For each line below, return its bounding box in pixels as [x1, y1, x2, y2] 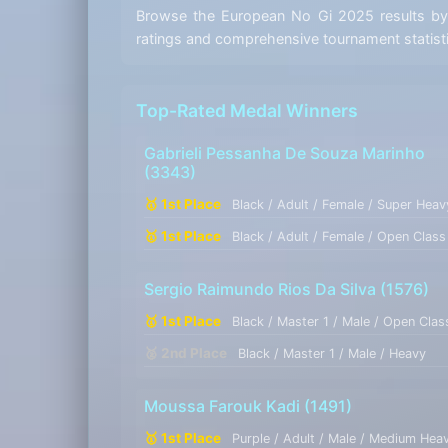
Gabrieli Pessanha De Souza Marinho [144, 142, 425, 163]
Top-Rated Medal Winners [136, 99, 358, 121]
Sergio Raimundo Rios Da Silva [144, 278, 376, 299]
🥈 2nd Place [144, 344, 230, 361]
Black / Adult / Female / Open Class [232, 228, 446, 244]
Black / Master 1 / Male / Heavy [238, 345, 426, 361]
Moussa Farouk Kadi [144, 395, 300, 416]
